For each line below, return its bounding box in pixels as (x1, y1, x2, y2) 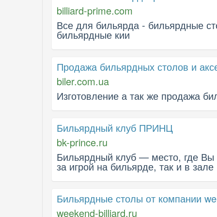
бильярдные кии (57, 28, 130, 42)
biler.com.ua (57, 74, 109, 88)
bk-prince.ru (57, 135, 108, 149)
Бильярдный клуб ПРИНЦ (57, 121, 173, 135)
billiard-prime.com (57, 3, 133, 17)
